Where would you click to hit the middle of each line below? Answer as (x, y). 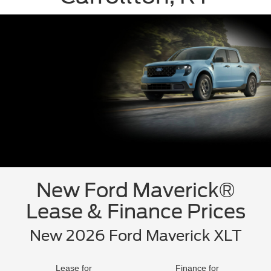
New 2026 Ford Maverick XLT (135, 235)
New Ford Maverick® (135, 190)
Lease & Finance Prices (135, 211)
